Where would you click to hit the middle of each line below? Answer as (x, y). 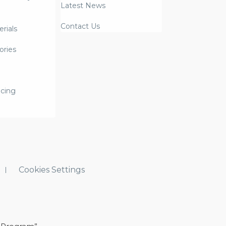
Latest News (83, 6)
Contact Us (80, 26)
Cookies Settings (52, 170)
